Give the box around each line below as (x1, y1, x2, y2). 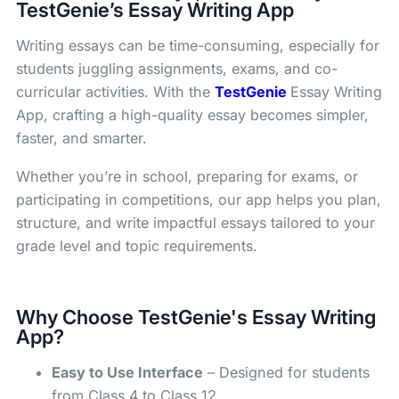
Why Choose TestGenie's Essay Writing (16, 305, 376, 329)
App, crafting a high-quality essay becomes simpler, (16, 106, 369, 125)
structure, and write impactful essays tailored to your (16, 213, 375, 232)
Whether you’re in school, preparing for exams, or (16, 167, 358, 185)
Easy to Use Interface (52, 363, 203, 382)
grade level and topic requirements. (16, 236, 257, 255)
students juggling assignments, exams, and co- (16, 60, 338, 78)
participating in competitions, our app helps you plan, (16, 190, 381, 208)
